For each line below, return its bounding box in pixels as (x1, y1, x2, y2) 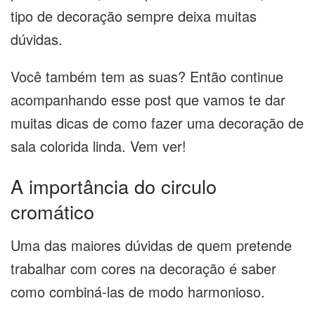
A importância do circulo (11, 172, 217, 200)
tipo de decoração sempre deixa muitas (11, 6, 257, 26)
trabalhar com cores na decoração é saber (11, 258, 276, 279)
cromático (11, 197, 94, 225)
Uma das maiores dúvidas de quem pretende (11, 235, 292, 256)
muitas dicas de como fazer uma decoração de (11, 112, 304, 133)
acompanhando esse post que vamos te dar (11, 89, 285, 110)
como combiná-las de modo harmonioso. (11, 281, 269, 302)
